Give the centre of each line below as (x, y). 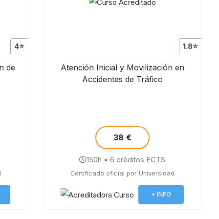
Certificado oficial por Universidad (122, 173)
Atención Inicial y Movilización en (122, 67)
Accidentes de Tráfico (122, 79)
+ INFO (161, 194)
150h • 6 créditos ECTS (126, 160)
